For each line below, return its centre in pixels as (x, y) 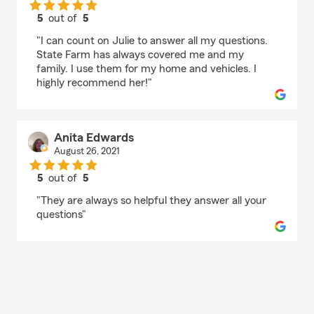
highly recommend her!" (94, 83)
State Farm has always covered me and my (140, 55)
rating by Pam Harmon (117, 31)
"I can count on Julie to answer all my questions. (152, 41)
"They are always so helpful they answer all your (151, 201)
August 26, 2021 (87, 152)
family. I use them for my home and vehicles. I (146, 69)
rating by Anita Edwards (120, 191)
